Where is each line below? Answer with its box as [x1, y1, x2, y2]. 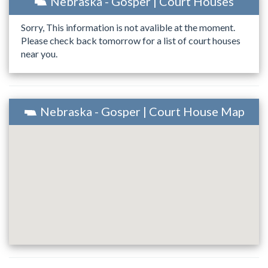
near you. [21, 48, 57, 60]
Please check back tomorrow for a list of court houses [21, 35, 240, 47]
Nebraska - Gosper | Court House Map [39, 103, 245, 118]
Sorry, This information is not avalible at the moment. [21, 22, 235, 33]
